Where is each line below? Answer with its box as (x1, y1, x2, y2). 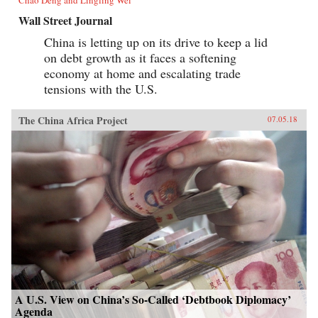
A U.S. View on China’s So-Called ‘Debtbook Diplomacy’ (15, 291, 291, 308)
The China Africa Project (18, 113, 128, 128)
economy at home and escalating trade (44, 65, 241, 82)
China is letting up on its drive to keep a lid (44, 33, 268, 51)
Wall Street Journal (18, 12, 112, 29)
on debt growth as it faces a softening (44, 49, 236, 67)
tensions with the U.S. (44, 80, 158, 98)
